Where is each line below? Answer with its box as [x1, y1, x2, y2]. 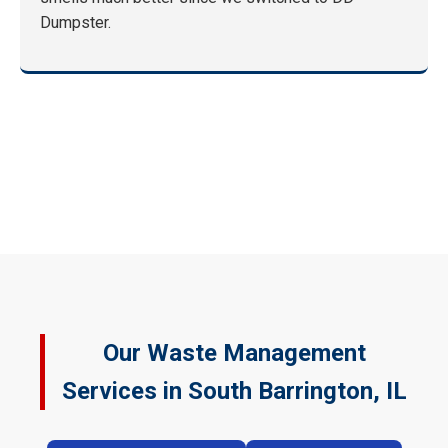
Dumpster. [40, 13, 111, 33]
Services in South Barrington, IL [61, 377, 407, 406]
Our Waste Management [102, 339, 366, 368]
